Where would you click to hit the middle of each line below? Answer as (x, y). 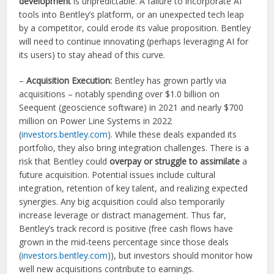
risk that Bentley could (65, 161)
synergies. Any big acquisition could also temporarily (122, 202)
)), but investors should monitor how (180, 255)
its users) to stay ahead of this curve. (92, 55)
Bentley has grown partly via (169, 80)
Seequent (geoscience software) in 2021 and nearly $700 (131, 107)
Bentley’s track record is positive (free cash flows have (126, 228)
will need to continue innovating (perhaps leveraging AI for (134, 41)
